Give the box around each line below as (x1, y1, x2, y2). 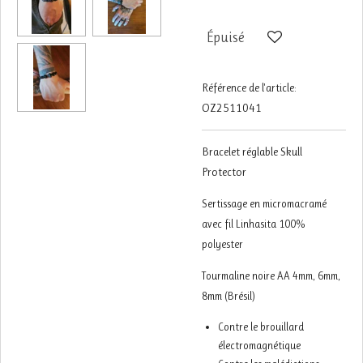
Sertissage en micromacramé (202, 198, 327, 211)
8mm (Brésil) (202, 290, 255, 303)
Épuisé (207, 28, 245, 45)
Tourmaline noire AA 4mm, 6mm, (202, 270, 340, 283)
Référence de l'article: (202, 81, 297, 95)
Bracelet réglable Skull (202, 145, 302, 159)
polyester (202, 238, 243, 251)
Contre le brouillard (217, 321, 304, 334)
